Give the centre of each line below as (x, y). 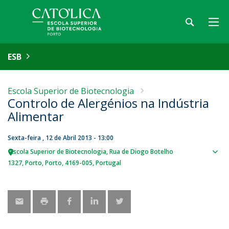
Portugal (108, 163)
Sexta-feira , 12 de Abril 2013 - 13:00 (61, 138)
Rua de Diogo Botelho (141, 152)
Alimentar (36, 116)
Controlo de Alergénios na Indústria (108, 103)
